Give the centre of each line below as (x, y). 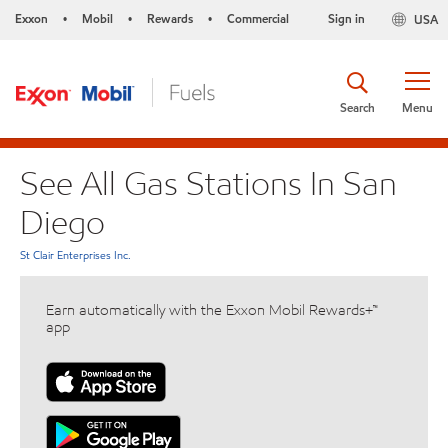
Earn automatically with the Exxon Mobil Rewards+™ (212, 310)
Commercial (258, 18)
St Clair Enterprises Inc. (75, 255)
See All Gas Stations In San (208, 182)
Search (357, 107)
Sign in (346, 18)
